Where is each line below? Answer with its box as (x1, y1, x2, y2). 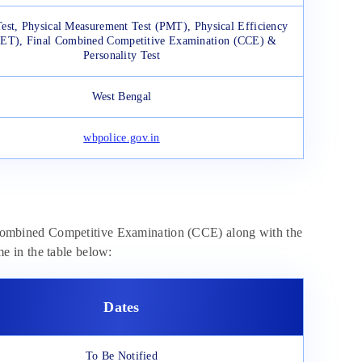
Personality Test (83, 49, 160, 62)
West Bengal (91, 90, 152, 103)
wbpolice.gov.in (83, 132, 160, 145)
